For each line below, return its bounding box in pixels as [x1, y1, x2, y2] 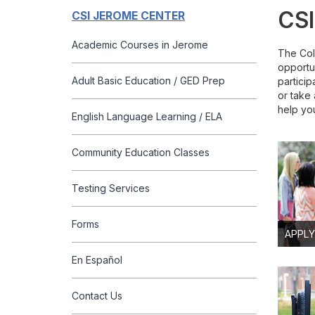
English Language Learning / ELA [72, 110, 222, 122]
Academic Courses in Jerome [72, 38, 208, 51]
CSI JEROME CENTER [72, 8, 185, 22]
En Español [72, 253, 122, 266]
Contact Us [72, 289, 122, 302]
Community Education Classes [72, 146, 210, 158]
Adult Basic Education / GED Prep [72, 74, 225, 86]
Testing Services [72, 181, 150, 194]
